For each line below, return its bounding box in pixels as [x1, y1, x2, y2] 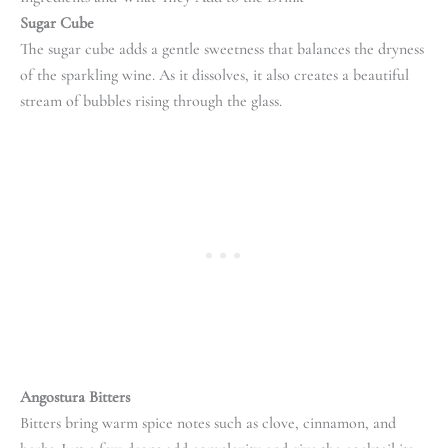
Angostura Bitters [20, 386, 130, 407]
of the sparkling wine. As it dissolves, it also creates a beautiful [20, 64, 409, 85]
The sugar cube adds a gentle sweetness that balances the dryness [20, 38, 424, 59]
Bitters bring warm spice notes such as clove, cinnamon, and [20, 412, 396, 433]
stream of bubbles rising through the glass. [20, 90, 282, 111]
